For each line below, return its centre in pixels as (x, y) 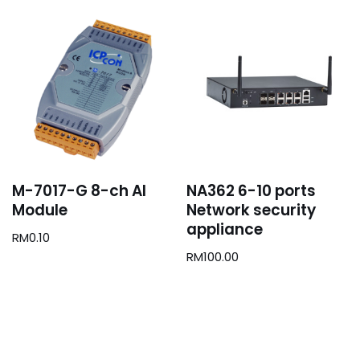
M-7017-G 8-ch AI (79, 191)
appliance (225, 230)
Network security (252, 211)
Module (40, 211)
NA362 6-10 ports (252, 191)
